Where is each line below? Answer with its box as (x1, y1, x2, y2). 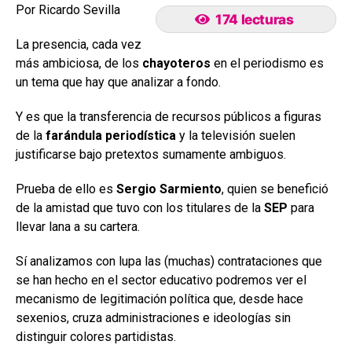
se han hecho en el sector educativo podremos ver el (16, 272, 306, 288)
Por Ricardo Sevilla (16, 2, 120, 17)
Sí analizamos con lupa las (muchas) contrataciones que (16, 253, 322, 269)
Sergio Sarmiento (116, 181, 222, 196)
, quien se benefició (222, 181, 328, 196)
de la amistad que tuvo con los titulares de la (16, 200, 264, 215)
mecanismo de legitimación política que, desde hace (16, 291, 303, 306)
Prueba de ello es (16, 181, 116, 196)
